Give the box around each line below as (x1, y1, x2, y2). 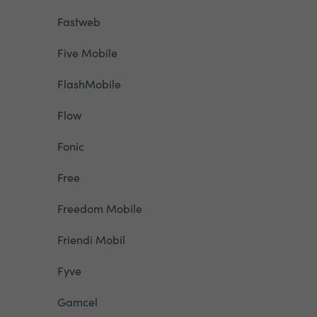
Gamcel (57, 294, 98, 309)
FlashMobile (57, 76, 121, 91)
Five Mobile (57, 45, 117, 60)
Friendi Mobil (57, 231, 125, 247)
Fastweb (57, 13, 100, 29)
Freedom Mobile (57, 200, 142, 216)
